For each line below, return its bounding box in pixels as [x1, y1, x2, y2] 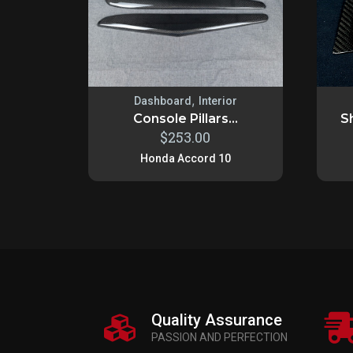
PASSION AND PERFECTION [151, 330, 288, 344]
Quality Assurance [151, 310, 282, 329]
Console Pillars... [132, 110, 238, 126]
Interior [198, 94, 237, 107]
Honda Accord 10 [139, 151, 231, 165]
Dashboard [133, 94, 191, 107]
